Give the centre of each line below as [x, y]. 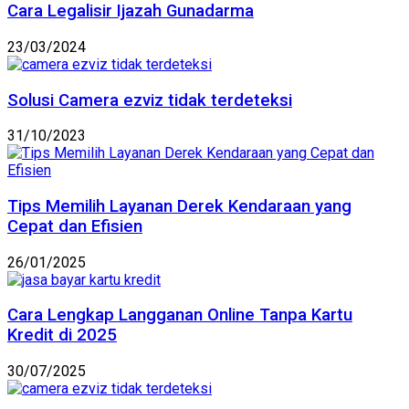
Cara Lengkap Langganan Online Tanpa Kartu [180, 315]
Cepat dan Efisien [75, 227]
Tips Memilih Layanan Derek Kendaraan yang [179, 207]
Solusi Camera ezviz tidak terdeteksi [150, 100]
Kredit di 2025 [62, 336]
